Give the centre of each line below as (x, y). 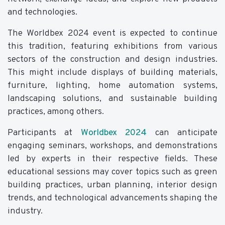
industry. (25, 211)
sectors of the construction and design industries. (113, 60)
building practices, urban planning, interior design (113, 185)
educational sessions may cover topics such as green (113, 172)
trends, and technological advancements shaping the (113, 198)
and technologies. (42, 13)
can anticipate (182, 133)
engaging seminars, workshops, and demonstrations (113, 146)
